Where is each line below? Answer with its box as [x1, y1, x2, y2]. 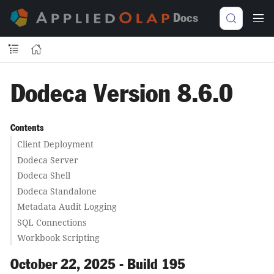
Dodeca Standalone [17, 185, 97, 197]
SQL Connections [17, 216, 86, 228]
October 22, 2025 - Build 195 [10, 258, 185, 272]
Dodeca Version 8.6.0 [10, 83, 233, 106]
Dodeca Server [17, 154, 78, 166]
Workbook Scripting [17, 232, 100, 243]
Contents [10, 124, 43, 132]
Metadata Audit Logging [17, 201, 117, 212]
